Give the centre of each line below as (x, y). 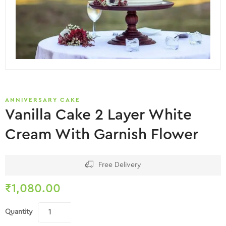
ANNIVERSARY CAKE (43, 100)
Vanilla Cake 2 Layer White (98, 115)
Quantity (19, 212)
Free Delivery (120, 165)
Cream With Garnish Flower (102, 134)
